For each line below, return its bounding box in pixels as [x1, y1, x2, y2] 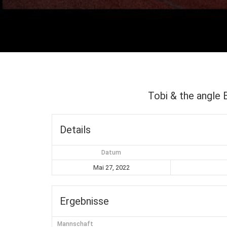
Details [60, 123, 91, 136]
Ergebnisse [60, 195, 109, 207]
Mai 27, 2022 [93, 163, 130, 171]
